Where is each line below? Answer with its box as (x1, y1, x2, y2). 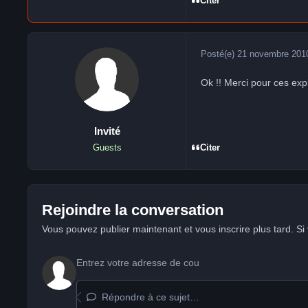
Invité (93, 125, 120, 137)
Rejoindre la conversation (41, 201, 223, 219)
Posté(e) (201, 48, 237, 59)
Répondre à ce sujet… (98, 291, 199, 302)
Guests (92, 143, 122, 153)
